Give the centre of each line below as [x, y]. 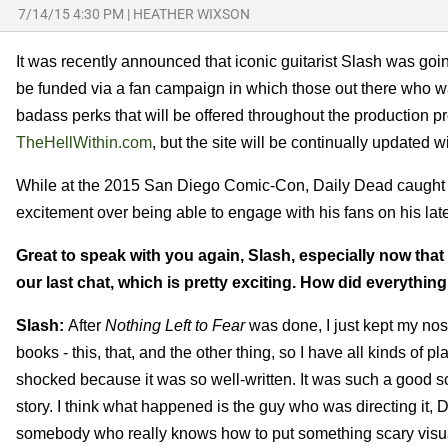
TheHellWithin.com [84, 142]
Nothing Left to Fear [175, 325]
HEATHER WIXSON [191, 13]
